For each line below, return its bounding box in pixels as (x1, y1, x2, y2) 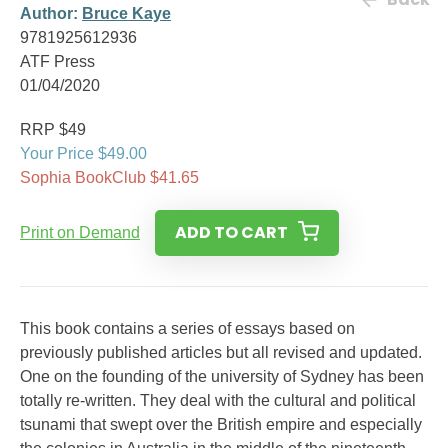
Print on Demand (20, 224, 140, 241)
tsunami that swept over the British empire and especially (20, 416, 422, 433)
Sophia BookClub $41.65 (20, 169, 199, 186)
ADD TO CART (175, 221, 288, 244)
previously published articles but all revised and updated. (20, 344, 422, 361)
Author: (20, 5, 82, 22)
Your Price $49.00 (20, 145, 147, 162)
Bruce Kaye (82, 5, 171, 22)
